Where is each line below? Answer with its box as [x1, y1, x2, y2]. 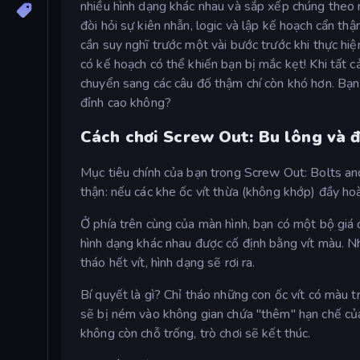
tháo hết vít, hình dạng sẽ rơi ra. [80, 253, 256, 272]
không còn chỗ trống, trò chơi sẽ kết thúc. [80, 324, 311, 342]
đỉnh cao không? [80, 93, 171, 112]
